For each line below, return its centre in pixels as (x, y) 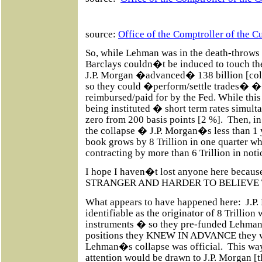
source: (102, 34)
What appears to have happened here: (163, 202)
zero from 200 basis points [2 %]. (154, 120)
